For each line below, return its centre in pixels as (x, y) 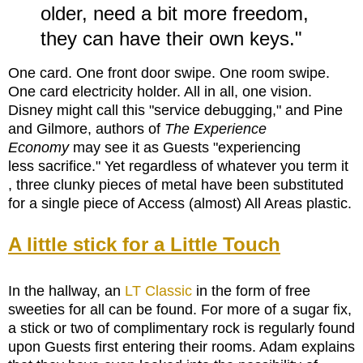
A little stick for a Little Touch (144, 244)
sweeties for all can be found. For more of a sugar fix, (180, 309)
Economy (38, 147)
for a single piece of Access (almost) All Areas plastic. (180, 203)
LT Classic (158, 290)
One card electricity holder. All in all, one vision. (160, 91)
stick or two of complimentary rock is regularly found (186, 328)
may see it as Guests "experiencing (185, 147)
